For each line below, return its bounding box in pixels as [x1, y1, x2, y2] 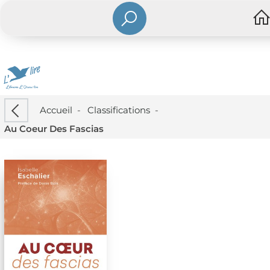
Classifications [87, 104, 150, 116]
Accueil [39, 104, 72, 116]
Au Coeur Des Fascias [4, 123, 104, 135]
